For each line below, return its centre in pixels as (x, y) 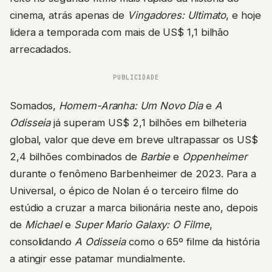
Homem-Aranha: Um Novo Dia (131, 105)
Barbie (155, 156)
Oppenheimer (215, 156)
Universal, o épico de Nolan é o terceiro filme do (124, 190)
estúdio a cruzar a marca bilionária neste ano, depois (134, 207)
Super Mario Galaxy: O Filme (141, 224)
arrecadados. (40, 49)
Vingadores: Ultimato (177, 15)
